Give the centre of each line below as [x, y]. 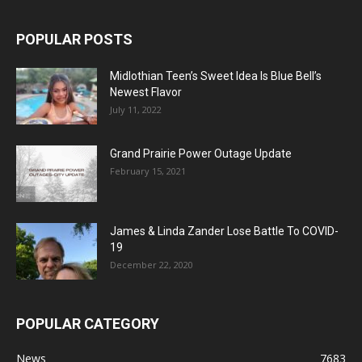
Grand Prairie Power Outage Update [201, 154]
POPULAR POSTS [74, 40]
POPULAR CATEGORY [88, 324]
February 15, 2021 [148, 171]
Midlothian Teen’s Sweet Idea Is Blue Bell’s [216, 76]
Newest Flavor [146, 93]
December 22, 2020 [152, 265]
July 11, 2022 [136, 110]
